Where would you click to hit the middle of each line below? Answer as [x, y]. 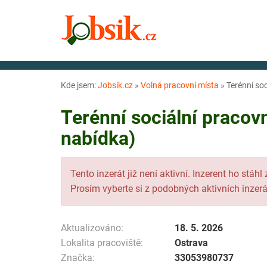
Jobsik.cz [115, 85]
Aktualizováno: [92, 228]
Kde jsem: [79, 85]
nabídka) [98, 138]
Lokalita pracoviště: [102, 243]
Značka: [78, 257]
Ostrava [191, 243]
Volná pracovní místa [180, 85]
